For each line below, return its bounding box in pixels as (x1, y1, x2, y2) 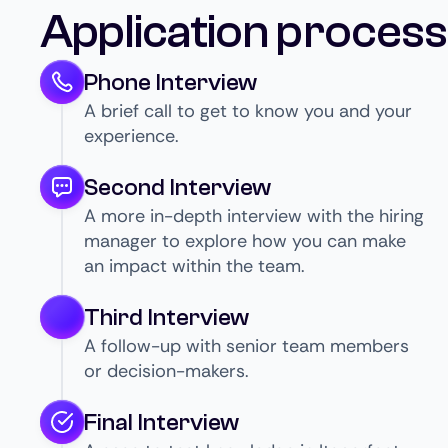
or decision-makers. (84, 358, 249, 383)
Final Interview (84, 408, 239, 436)
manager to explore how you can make (84, 228, 406, 253)
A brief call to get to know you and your (84, 98, 412, 123)
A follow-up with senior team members (84, 333, 409, 358)
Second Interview (84, 173, 271, 201)
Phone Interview (84, 68, 257, 96)
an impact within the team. (84, 253, 305, 278)
